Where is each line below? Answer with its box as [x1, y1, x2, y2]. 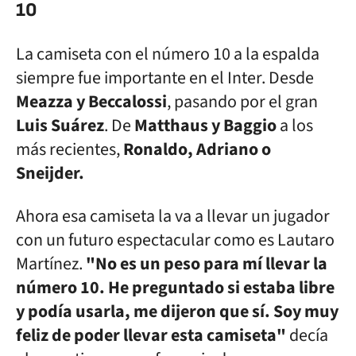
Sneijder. [16, 161, 84, 186]
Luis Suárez [16, 113, 104, 138]
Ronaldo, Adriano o [123, 137, 271, 162]
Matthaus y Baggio [134, 113, 277, 138]
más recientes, [16, 137, 123, 162]
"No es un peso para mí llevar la [86, 251, 327, 277]
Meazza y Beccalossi [16, 89, 167, 114]
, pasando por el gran [167, 89, 318, 114]
